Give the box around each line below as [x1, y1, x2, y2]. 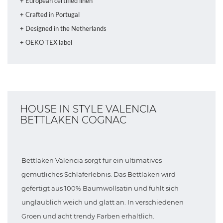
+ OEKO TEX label [20, 38, 72, 46]
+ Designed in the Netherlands [20, 24, 107, 32]
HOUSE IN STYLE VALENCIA [20, 103, 156, 115]
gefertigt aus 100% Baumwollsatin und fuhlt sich [21, 184, 179, 192]
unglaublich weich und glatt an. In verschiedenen [21, 198, 184, 206]
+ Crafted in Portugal [20, 10, 80, 18]
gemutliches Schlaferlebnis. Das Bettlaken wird [21, 170, 176, 178]
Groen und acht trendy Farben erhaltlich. [21, 212, 154, 220]
